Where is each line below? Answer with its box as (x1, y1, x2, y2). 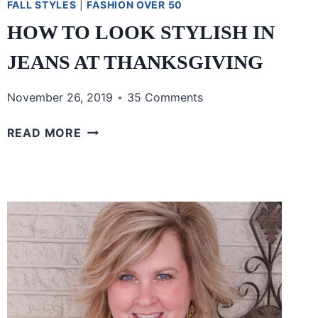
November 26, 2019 (6, 90, 113, 105)
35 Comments (126, 90, 203, 105)
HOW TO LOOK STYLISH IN (6, 21, 275, 44)
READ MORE (6, 126, 82, 141)
